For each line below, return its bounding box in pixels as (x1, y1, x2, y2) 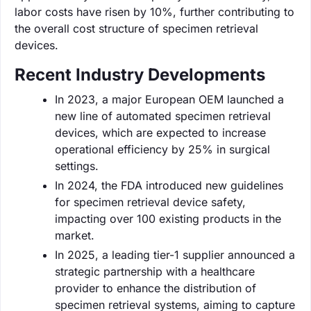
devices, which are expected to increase (55, 125, 266, 140)
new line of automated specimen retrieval (55, 108, 271, 123)
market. (55, 228, 94, 242)
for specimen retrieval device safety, (55, 194, 246, 209)
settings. (55, 158, 99, 173)
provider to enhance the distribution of (55, 280, 256, 295)
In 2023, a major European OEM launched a (55, 92, 284, 106)
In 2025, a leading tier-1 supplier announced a (55, 247, 295, 262)
